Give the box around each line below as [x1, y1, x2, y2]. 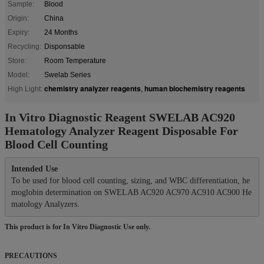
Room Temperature [44, 56, 106, 65]
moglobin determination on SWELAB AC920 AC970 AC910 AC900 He [11, 188, 252, 197]
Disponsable [44, 42, 85, 51]
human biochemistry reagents [144, 82, 245, 94]
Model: [8, 70, 29, 79]
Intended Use [11, 164, 58, 174]
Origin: [8, 14, 29, 22]
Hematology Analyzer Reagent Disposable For [5, 124, 238, 137]
